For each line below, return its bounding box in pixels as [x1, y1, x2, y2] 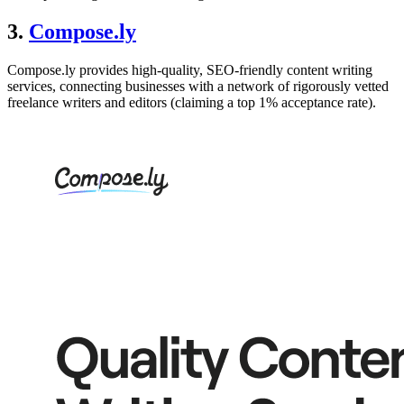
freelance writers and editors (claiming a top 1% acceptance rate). [7, 95, 376, 111]
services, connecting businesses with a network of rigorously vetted [7, 78, 389, 95]
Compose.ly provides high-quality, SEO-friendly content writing [7, 62, 372, 78]
